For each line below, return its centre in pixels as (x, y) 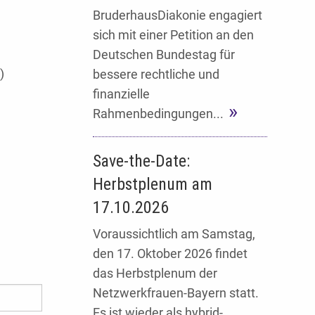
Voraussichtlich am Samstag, (174, 234)
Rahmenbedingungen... (158, 113)
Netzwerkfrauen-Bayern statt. (176, 293)
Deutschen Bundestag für (164, 54)
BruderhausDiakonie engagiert (178, 15)
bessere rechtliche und (156, 74)
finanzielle (121, 94)
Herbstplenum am (153, 184)
